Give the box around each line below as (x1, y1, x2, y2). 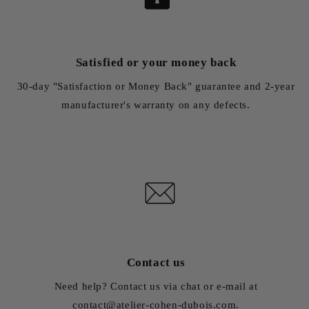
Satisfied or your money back (75, 56, 237, 70)
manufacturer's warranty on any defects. (61, 99, 250, 111)
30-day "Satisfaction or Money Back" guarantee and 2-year (17, 81, 295, 92)
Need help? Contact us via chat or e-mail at (54, 281, 258, 292)
